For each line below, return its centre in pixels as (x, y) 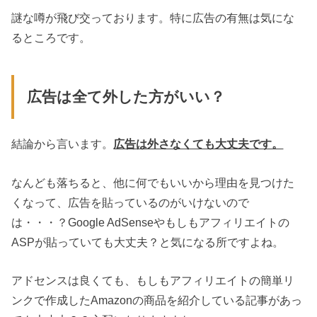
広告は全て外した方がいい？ (126, 97)
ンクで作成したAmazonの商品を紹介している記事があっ (157, 300)
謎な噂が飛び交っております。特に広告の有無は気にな (153, 18)
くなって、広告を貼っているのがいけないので (131, 202)
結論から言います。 (63, 144)
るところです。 (51, 38)
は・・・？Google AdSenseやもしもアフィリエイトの (151, 222)
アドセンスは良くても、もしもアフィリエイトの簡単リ (153, 281)
